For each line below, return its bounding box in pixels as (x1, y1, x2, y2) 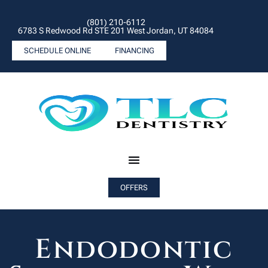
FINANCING (115, 46, 154, 55)
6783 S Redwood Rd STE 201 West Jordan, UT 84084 (18, 26, 214, 35)
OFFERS (120, 183, 148, 192)
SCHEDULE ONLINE (24, 46, 91, 55)
